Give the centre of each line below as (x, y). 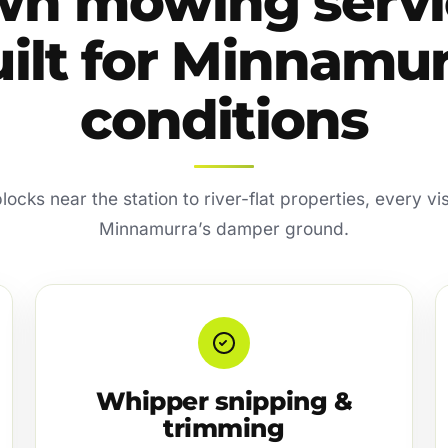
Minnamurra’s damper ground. (224, 228)
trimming (224, 427)
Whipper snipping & (224, 400)
